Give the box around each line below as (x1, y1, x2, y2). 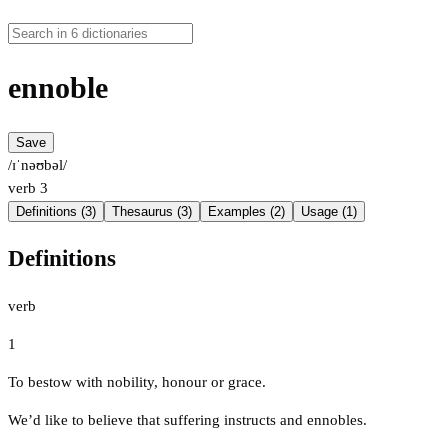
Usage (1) (301, 204, 357, 220)
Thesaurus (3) (112, 204, 192, 220)
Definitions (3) (16, 204, 96, 220)
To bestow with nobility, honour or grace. (8, 373, 266, 390)
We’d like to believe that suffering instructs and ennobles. (8, 411, 367, 428)
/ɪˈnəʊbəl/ (8, 157, 67, 174)
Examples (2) (208, 204, 285, 220)
